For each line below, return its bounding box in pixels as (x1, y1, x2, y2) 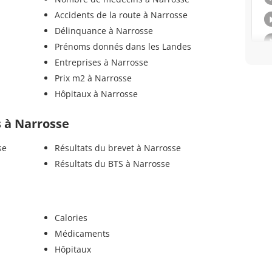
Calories (54, 211, 87, 223)
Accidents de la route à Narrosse (54, 8, 188, 21)
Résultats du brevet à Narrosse (54, 141, 181, 154)
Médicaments (54, 227, 110, 239)
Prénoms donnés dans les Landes (54, 40, 191, 52)
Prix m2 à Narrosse (54, 72, 132, 84)
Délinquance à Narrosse (54, 24, 153, 36)
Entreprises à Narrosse (54, 56, 148, 68)
